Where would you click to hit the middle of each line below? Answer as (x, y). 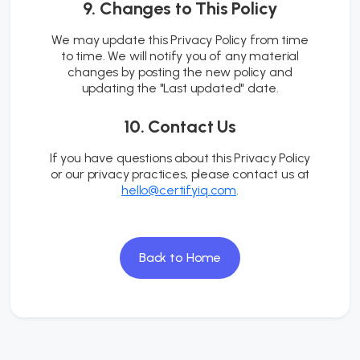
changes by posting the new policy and (180, 72)
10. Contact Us (180, 127)
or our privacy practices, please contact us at (180, 174)
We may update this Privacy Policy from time (180, 40)
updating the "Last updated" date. (180, 88)
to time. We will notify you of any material (180, 56)
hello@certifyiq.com (179, 190)
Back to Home (180, 258)
